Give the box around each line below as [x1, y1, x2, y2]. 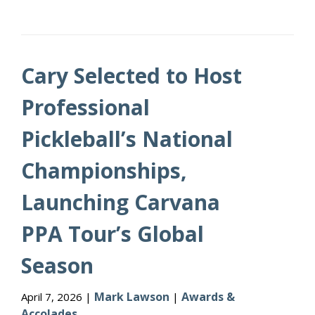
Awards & [181, 289, 235, 304]
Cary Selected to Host [21, 61, 242, 90]
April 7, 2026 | [21, 290, 94, 304]
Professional [21, 93, 150, 122]
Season [21, 251, 94, 280]
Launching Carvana [21, 188, 220, 217]
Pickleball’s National [21, 124, 233, 153]
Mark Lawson [94, 289, 169, 304]
